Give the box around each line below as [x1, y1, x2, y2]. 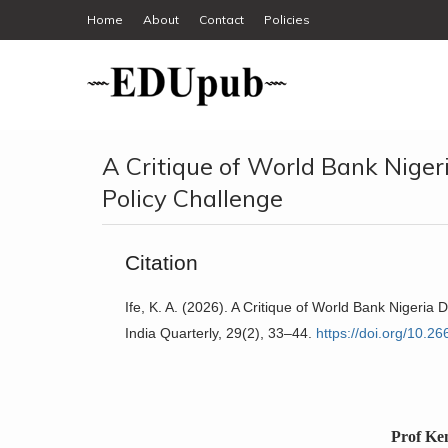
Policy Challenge [102, 183, 283, 213]
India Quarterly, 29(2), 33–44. [125, 325, 316, 342]
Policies [264, 12, 310, 27]
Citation [125, 251, 198, 275]
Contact [199, 12, 244, 27]
